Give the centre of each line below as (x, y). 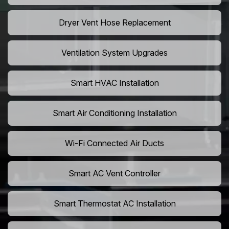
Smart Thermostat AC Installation (114, 204)
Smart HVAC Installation (114, 83)
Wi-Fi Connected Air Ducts (114, 143)
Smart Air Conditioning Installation (114, 113)
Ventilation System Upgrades (114, 53)
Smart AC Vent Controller (114, 174)
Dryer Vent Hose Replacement (114, 23)
